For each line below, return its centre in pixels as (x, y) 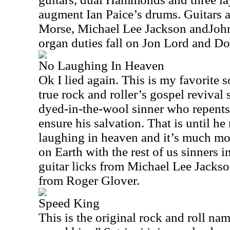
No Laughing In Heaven (101, 65)
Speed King (69, 203)
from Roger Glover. (89, 180)
